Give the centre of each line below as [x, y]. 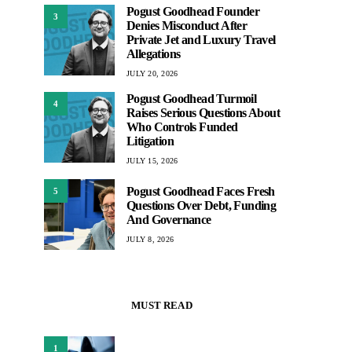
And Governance [169, 219]
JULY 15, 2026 [152, 161]
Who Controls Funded [182, 127]
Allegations [154, 54]
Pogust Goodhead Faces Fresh [201, 191]
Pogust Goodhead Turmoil [192, 99]
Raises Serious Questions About [203, 113]
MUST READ [162, 305]
